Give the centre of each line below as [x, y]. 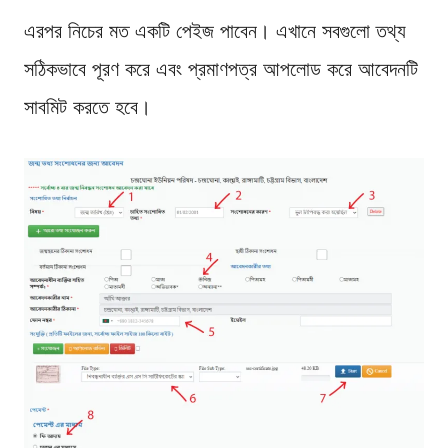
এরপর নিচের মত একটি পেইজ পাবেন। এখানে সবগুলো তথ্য [215, 30]
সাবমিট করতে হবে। [87, 106]
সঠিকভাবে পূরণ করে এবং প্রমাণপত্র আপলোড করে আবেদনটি [221, 68]
